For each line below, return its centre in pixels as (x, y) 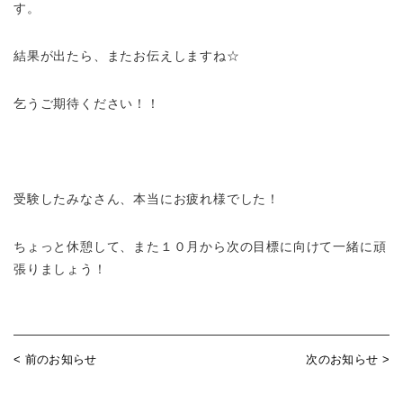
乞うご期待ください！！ (87, 103)
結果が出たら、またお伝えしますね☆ (127, 56)
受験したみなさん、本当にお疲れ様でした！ (147, 199)
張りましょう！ (60, 269)
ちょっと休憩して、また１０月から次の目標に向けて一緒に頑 (200, 246)
